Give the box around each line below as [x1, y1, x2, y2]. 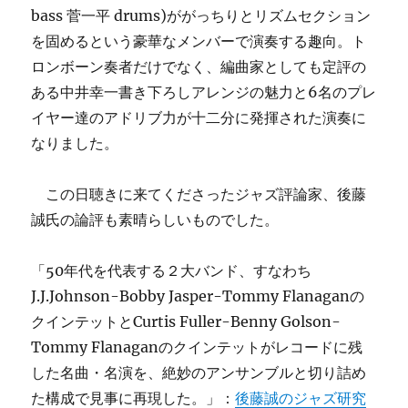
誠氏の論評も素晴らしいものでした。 [31, 210, 280, 229]
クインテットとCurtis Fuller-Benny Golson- [31, 312, 342, 331]
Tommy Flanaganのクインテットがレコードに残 [31, 338, 363, 356]
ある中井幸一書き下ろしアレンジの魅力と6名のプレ [31, 83, 377, 101]
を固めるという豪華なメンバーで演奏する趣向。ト [31, 32, 367, 50]
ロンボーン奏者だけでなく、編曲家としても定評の [31, 57, 367, 76]
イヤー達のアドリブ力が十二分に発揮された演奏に [31, 108, 367, 127]
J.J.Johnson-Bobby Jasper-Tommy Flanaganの [31, 287, 365, 305]
